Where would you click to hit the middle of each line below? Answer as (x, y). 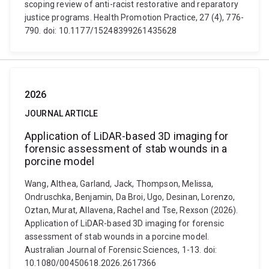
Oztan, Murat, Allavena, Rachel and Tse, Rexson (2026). (131, 210)
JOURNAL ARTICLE (62, 113)
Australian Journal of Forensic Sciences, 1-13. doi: (121, 250)
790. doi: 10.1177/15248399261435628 (101, 31)
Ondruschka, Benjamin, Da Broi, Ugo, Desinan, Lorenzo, (130, 197)
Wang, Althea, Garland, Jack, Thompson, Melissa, (119, 184)
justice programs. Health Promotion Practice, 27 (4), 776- (134, 17)
